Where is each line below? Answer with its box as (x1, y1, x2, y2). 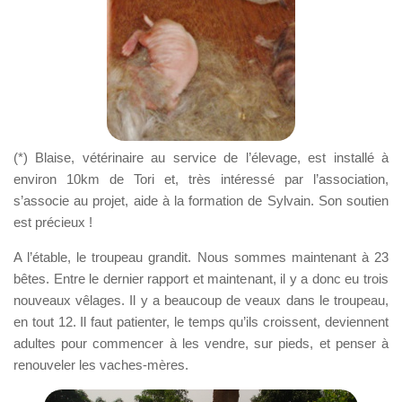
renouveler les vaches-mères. (13, 356, 188, 372)
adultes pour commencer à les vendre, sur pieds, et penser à (13, 335, 389, 351)
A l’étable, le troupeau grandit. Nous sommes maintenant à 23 (13, 249, 389, 265)
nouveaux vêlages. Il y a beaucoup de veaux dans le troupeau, (13, 292, 389, 308)
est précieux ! (13, 214, 92, 230)
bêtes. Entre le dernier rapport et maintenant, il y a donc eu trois (13, 270, 389, 286)
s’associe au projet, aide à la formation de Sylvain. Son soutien (13, 192, 389, 208)
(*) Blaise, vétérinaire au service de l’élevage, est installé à (13, 149, 389, 165)
